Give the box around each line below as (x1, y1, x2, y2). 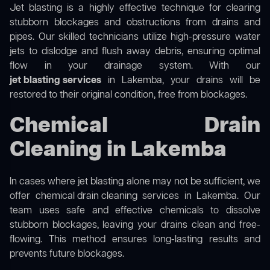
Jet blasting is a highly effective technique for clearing (10, 2, 260, 16)
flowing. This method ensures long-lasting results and (10, 233, 260, 247)
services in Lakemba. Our (137, 190, 261, 204)
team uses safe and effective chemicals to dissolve (10, 204, 260, 218)
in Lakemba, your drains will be (101, 74, 260, 88)
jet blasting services (10, 74, 101, 88)
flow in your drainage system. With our (10, 60, 260, 74)
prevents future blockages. (10, 248, 124, 262)
